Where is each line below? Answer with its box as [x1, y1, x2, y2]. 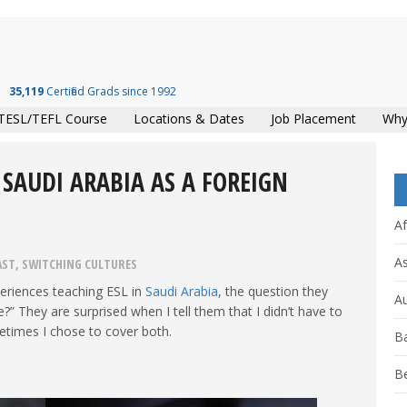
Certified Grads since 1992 [43, 84, 176, 99]
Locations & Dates [134, 110, 245, 127]
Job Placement [271, 110, 357, 127]
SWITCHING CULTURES [22, 255, 137, 273]
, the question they [218, 283, 328, 300]
